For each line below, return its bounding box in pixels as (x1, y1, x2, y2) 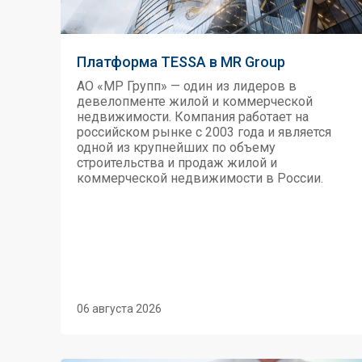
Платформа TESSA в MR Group (77, 53, 285, 70)
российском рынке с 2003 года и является (77, 124, 331, 140)
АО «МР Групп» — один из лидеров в (77, 78, 297, 94)
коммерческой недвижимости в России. (77, 170, 323, 186)
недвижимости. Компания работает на (77, 109, 309, 124)
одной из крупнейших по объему (77, 140, 276, 155)
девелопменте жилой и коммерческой (77, 94, 313, 109)
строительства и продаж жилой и (77, 155, 277, 170)
